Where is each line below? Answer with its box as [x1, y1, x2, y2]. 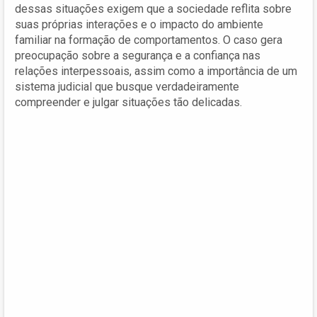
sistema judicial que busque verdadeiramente [15, 79, 239, 93]
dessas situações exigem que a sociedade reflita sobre [15, 1, 292, 16]
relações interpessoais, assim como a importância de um [15, 64, 297, 78]
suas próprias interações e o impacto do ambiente [15, 17, 263, 31]
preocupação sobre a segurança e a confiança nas [15, 48, 260, 62]
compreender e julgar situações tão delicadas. [15, 95, 242, 109]
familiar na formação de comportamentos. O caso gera [15, 33, 282, 47]
